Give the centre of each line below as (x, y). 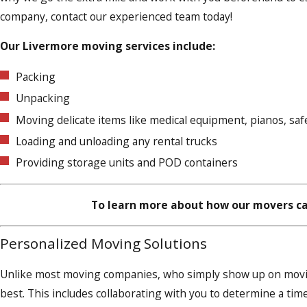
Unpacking (43, 98)
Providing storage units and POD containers (127, 162)
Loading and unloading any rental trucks (117, 141)
